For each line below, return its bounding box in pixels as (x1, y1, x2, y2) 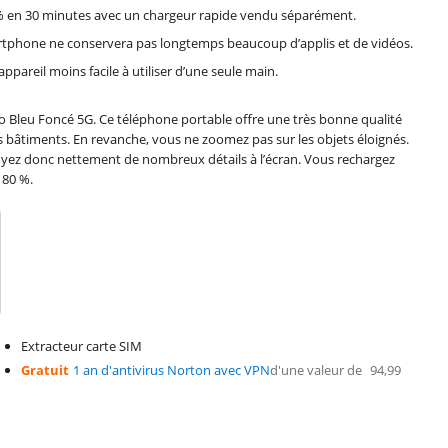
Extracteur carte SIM (21, 336, 143, 355)
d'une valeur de (270, 360, 363, 379)
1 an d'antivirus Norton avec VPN (73, 360, 271, 379)
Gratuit (21, 360, 70, 379)
